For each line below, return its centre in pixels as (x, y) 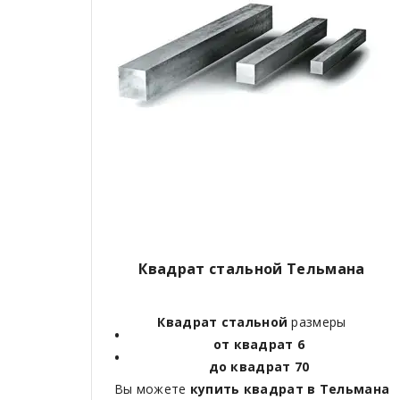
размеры (317, 322)
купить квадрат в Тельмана (290, 389)
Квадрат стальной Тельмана (252, 269)
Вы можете (152, 389)
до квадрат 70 (259, 367)
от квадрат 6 (259, 345)
